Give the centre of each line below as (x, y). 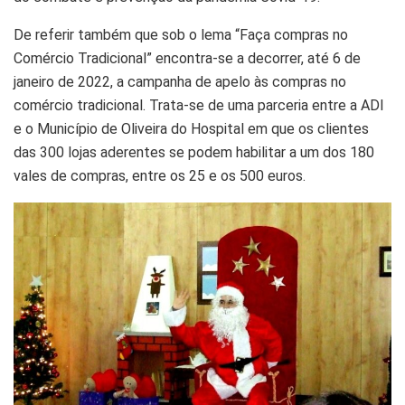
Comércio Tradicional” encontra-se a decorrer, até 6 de (187, 58)
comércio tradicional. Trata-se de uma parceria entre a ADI (199, 105)
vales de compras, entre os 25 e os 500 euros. (160, 175)
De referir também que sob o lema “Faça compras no (181, 34)
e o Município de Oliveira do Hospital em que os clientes (191, 128)
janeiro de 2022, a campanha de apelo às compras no (180, 81)
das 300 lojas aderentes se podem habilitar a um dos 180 (194, 152)
